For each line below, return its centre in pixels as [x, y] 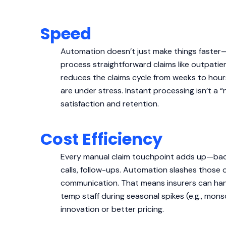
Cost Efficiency [101, 139]
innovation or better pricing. [112, 209]
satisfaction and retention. [110, 104]
